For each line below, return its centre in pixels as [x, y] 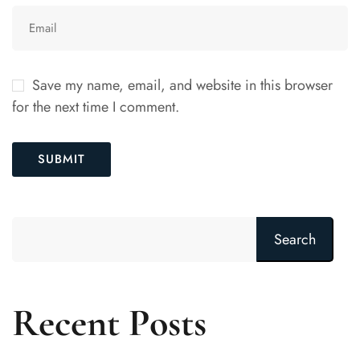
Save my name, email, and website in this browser [182, 86]
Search [295, 239]
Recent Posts [109, 323]
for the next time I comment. [96, 107]
